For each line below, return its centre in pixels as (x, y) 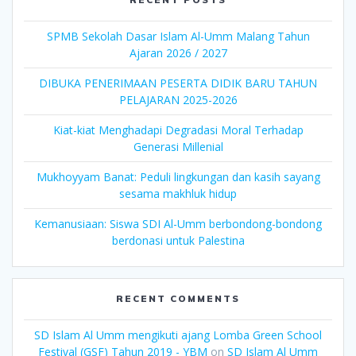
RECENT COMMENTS (178, 298)
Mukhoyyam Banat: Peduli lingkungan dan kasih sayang (178, 176)
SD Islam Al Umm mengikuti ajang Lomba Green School (178, 335)
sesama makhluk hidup (178, 193)
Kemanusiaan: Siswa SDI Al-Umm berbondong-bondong (178, 223)
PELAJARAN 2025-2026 (178, 99)
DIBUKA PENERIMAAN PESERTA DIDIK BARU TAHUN (178, 83)
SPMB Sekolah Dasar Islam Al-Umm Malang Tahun (178, 36)
